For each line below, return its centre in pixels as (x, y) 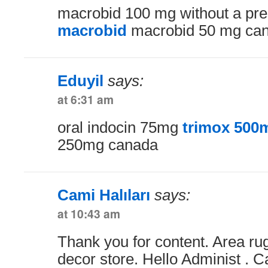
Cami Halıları (104, 195)
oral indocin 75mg (120, 127)
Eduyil (80, 80)
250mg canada (108, 144)
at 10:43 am (89, 213)
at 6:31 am (86, 99)
